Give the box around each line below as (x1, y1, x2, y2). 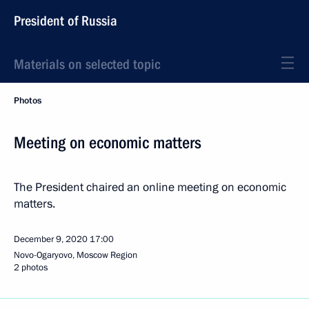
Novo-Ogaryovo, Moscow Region (14, 249, 137, 261)
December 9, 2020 (14, 233, 88, 246)
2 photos (14, 261, 48, 274)
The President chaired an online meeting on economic (14, 179, 286, 195)
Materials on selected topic (14, 56, 160, 72)
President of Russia (14, 12, 117, 29)
